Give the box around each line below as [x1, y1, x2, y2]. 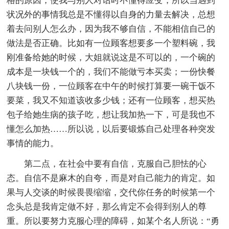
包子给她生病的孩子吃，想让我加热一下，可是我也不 [7, 109, 216, 120]
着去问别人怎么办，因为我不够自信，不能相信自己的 [7, 24, 216, 34]
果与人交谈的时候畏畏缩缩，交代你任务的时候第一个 [7, 187, 216, 197]
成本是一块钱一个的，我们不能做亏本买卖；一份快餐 [7, 66, 216, 77]
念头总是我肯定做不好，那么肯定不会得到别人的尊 [7, 201, 207, 212]
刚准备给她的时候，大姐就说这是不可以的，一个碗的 [7, 52, 216, 62]
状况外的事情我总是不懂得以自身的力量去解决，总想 [7, 9, 216, 19]
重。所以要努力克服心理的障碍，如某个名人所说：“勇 [7, 216, 220, 226]
